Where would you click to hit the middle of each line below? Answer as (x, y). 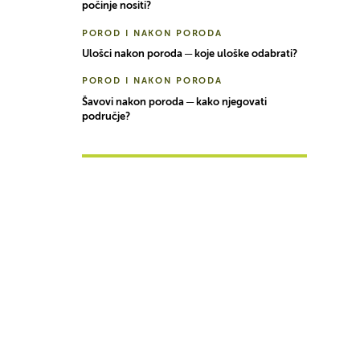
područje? (106, 117)
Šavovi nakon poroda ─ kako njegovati (174, 102)
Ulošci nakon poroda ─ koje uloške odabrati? (189, 54)
